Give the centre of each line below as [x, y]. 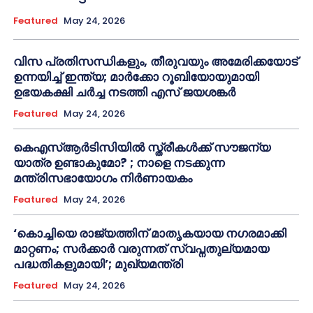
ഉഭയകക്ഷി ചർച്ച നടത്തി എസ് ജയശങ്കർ [124, 93]
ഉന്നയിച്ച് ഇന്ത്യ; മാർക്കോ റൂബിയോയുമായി [136, 77]
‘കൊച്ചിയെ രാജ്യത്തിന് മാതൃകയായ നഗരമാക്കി [150, 234]
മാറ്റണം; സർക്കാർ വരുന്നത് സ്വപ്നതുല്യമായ [141, 249]
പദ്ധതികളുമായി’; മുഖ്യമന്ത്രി [98, 264]
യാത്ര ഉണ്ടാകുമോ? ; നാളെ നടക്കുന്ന [119, 163]
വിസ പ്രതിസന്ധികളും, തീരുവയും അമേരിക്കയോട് [155, 62]
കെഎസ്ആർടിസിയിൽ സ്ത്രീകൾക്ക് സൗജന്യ [142, 148]
